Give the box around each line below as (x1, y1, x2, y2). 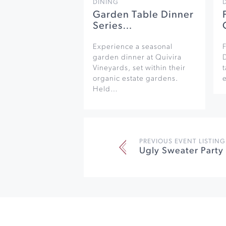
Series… (92, 21, 133, 31)
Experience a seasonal (92, 43, 173, 51)
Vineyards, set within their (92, 65, 186, 72)
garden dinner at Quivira (92, 54, 182, 62)
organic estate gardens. (92, 75, 178, 83)
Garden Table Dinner (92, 10, 194, 20)
